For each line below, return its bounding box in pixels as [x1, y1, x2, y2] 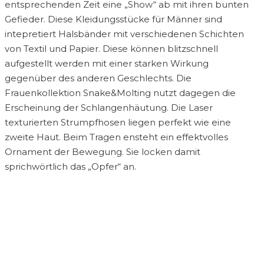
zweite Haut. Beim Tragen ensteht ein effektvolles [5, 131, 228, 143]
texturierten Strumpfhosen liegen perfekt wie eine [5, 117, 231, 128]
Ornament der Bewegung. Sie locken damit [5, 146, 200, 158]
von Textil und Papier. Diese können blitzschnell [5, 43, 218, 55]
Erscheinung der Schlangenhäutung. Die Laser [5, 102, 213, 114]
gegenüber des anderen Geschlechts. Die [5, 72, 192, 84]
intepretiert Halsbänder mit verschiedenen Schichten [5, 28, 244, 40]
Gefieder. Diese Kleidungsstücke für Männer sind [5, 14, 222, 25]
